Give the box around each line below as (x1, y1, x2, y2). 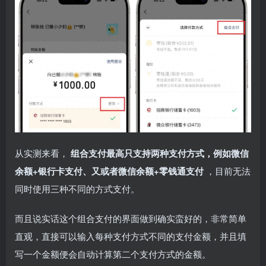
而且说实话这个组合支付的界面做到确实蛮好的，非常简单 (15, 211, 246, 224)
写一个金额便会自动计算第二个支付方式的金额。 (15, 247, 211, 260)
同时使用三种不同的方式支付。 (15, 182, 140, 195)
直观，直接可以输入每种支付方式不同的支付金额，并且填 (15, 229, 246, 242)
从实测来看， (15, 146, 71, 159)
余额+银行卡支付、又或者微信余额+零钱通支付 (15, 164, 206, 178)
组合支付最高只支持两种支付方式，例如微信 (71, 146, 249, 160)
